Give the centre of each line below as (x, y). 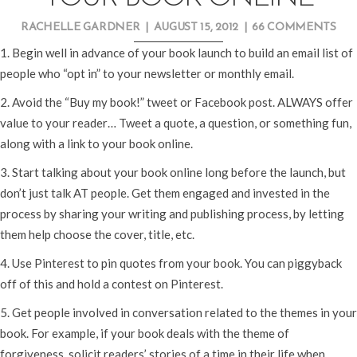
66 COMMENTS (294, 27)
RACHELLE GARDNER (80, 27)
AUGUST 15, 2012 (196, 27)
